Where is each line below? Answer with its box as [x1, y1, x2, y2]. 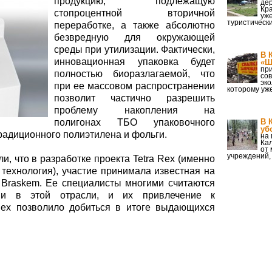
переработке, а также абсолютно [54, 20, 215, 30]
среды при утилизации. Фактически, [54, 44, 215, 55]
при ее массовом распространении [54, 81, 215, 91]
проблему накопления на [54, 105, 215, 115]
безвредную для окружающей [54, 32, 215, 42]
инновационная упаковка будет [54, 56, 215, 67]
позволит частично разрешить [54, 93, 215, 103]
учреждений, [227, 152, 271, 160]
